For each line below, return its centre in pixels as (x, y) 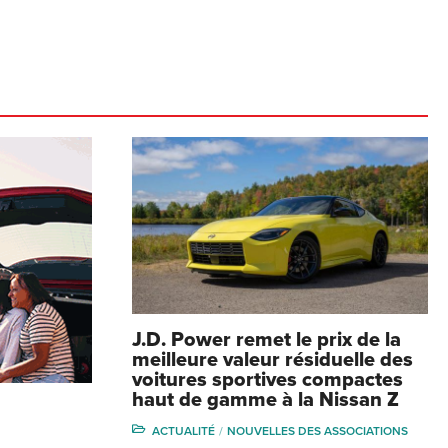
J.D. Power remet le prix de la (266, 340)
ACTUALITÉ (183, 431)
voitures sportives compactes (267, 380)
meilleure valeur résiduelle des (272, 360)
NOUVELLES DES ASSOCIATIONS (317, 431)
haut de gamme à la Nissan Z (265, 400)
